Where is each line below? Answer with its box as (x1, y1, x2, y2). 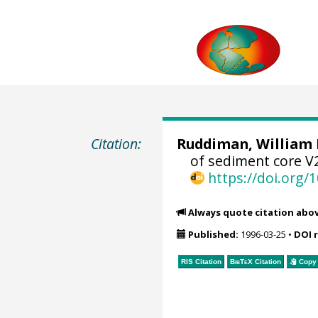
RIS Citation (180, 257, 221, 265)
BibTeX (229, 257, 253, 265)
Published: (187, 228, 238, 241)
